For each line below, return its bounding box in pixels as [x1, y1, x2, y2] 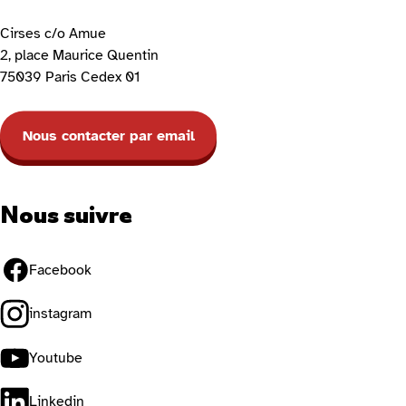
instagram [29, 304, 92, 324]
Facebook [29, 261, 92, 280]
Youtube [29, 348, 82, 367]
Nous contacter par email [22, 126, 195, 145]
